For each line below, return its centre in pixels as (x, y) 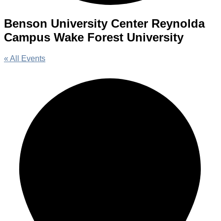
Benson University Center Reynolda (104, 23)
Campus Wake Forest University (94, 37)
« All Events (25, 58)
